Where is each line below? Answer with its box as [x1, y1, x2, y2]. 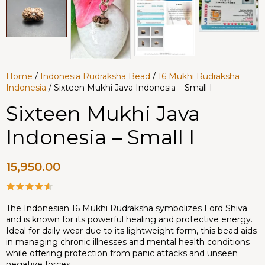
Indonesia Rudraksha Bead [40, 71, 150, 82]
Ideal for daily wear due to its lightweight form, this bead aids [6, 225, 257, 236]
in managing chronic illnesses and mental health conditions [6, 236, 250, 247]
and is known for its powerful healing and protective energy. [6, 214, 253, 225]
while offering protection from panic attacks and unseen [6, 247, 238, 258]
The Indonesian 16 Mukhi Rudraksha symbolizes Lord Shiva [6, 202, 247, 214]
